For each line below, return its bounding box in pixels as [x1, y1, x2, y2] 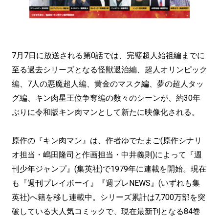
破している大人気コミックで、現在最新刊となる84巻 [12, 207, 200, 216]
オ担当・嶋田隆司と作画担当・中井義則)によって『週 [12, 150, 202, 159]
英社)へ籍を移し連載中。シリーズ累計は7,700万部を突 [12, 193, 205, 202]
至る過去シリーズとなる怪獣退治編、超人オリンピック [12, 65, 207, 74]
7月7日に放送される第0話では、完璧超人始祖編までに [12, 51, 205, 60]
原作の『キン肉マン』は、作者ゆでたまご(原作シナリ [12, 136, 202, 145]
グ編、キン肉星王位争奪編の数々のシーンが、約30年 [12, 93, 200, 103]
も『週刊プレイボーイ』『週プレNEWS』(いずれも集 [12, 178, 200, 188]
